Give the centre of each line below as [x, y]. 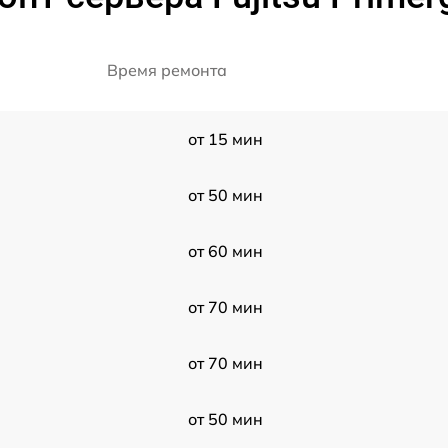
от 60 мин [225, 251]
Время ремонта [167, 70]
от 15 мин [225, 139]
